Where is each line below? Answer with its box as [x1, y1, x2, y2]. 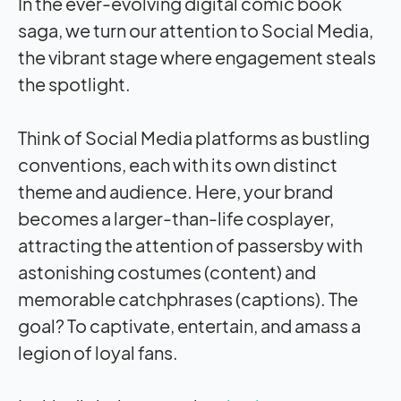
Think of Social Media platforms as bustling [18, 125, 370, 149]
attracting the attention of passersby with [18, 233, 363, 256]
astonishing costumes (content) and [18, 260, 316, 283]
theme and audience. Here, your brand [18, 179, 333, 202]
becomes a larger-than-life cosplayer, [18, 206, 334, 229]
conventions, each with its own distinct [18, 152, 337, 175]
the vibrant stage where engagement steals [18, 45, 376, 68]
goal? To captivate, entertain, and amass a [18, 313, 361, 337]
